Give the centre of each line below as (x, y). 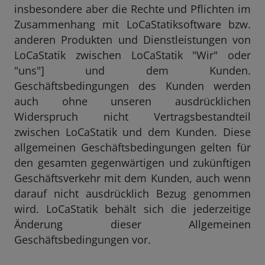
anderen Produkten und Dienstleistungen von (132, 40)
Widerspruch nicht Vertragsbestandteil (132, 117)
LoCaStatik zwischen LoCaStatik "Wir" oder (132, 55)
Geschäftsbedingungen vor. (83, 240)
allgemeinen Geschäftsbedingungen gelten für (132, 147)
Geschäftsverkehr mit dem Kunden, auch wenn (132, 178)
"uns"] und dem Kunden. (132, 70)
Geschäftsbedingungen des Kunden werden (132, 86)
